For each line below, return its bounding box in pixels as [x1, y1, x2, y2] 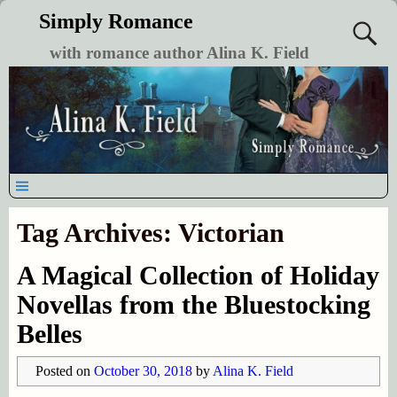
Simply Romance [38, 10, 193, 33]
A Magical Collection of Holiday [16, 260, 379, 290]
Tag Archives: [16, 217, 178, 247]
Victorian [177, 217, 284, 247]
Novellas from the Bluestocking [16, 289, 370, 319]
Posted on [35, 362, 94, 378]
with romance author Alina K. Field [49, 43, 309, 62]
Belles [16, 318, 82, 348]
